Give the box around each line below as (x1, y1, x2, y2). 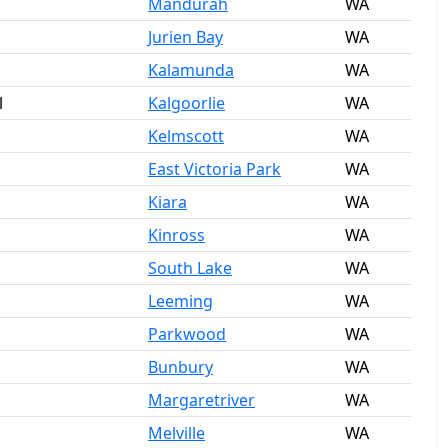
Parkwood (148, 323, 226, 345)
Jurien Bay (148, 26, 223, 48)
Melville (148, 422, 205, 444)
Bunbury (148, 356, 213, 378)
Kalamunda (148, 59, 234, 81)
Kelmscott (148, 125, 224, 147)
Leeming (148, 290, 213, 312)
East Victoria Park (148, 158, 281, 180)
